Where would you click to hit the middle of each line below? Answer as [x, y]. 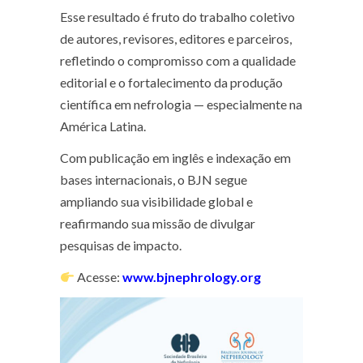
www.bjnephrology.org [192, 277]
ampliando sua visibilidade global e [156, 201]
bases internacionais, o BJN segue [154, 179]
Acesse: [99, 277]
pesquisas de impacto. [121, 245]
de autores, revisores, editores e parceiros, [176, 38]
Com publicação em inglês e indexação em [175, 158]
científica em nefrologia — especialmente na [181, 104]
